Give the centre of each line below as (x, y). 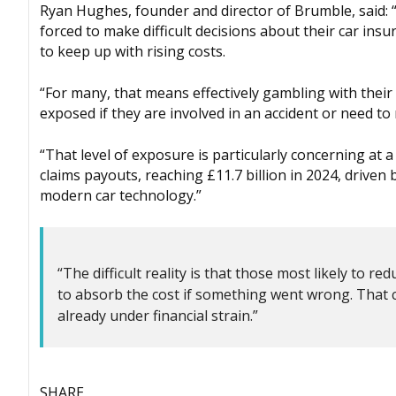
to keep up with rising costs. (133, 52)
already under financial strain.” (158, 316)
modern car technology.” (121, 196)
